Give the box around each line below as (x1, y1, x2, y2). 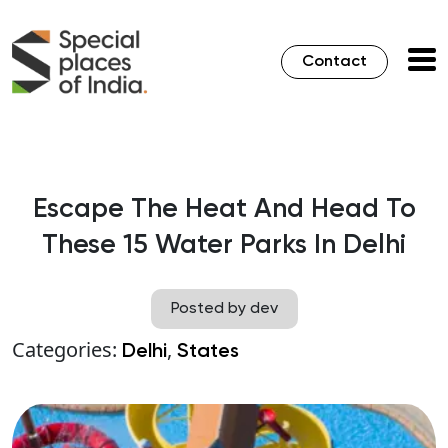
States (177, 342, 239, 363)
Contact (302, 54, 367, 71)
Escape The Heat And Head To (32, 196, 416, 224)
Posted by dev (170, 301, 278, 318)
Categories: (12, 336, 122, 364)
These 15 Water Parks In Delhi (42, 232, 406, 260)
